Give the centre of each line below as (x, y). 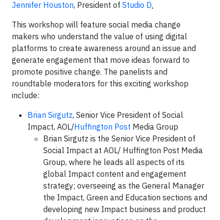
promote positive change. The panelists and (90, 72)
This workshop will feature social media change (96, 25)
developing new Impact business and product (124, 209)
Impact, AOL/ (51, 127)
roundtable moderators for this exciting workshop (100, 83)
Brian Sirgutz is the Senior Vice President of (119, 138)
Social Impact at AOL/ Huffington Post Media (123, 150)
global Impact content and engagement (115, 174)
